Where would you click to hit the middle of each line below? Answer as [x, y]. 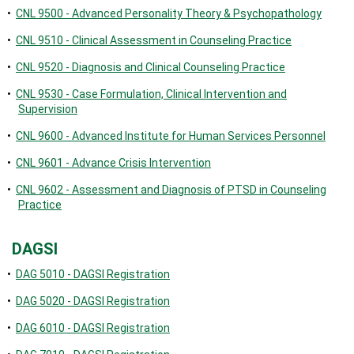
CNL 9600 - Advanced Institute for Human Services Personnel [171, 136]
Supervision [48, 109]
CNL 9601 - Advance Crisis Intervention [113, 163]
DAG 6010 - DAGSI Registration [93, 328]
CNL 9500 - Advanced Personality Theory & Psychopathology [169, 13]
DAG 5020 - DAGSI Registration [93, 301]
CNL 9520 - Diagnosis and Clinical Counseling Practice [151, 67]
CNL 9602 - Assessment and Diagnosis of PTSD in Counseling [171, 190]
